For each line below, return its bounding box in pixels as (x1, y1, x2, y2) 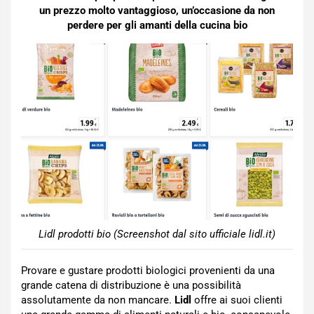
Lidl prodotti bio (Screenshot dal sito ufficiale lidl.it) (39, 227, 275, 240)
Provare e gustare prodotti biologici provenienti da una (21, 264, 275, 277)
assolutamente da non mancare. (21, 293, 175, 306)
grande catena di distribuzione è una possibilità (21, 278, 241, 292)
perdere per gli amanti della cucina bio (67, 19, 247, 32)
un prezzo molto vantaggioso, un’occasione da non (39, 4, 275, 17)
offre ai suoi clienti (191, 293, 282, 306)
